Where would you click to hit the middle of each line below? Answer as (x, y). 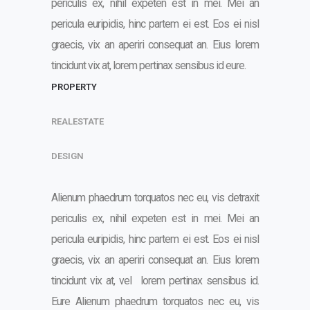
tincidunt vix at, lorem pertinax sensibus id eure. (148, 65)
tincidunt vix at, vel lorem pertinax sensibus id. (155, 281)
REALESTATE (77, 121)
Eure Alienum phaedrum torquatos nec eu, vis (155, 301)
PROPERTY (74, 86)
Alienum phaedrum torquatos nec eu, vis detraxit (155, 198)
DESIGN (67, 156)
